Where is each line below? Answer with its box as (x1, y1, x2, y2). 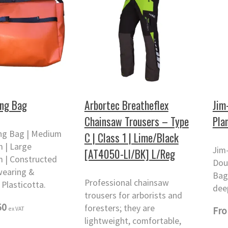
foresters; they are (84, 203, 155, 214)
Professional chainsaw (84, 177, 169, 189)
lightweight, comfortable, (84, 215, 181, 227)
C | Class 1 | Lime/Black (84, 129, 179, 146)
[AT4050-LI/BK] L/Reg (84, 146, 175, 162)
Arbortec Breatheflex (84, 97, 168, 113)
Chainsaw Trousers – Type (84, 113, 189, 129)
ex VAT (8, 204, 25, 212)
